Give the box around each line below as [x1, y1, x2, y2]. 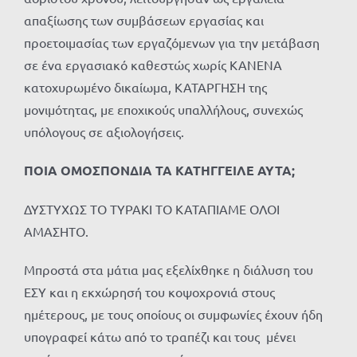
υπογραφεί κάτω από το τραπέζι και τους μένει [24, 328, 296, 345]
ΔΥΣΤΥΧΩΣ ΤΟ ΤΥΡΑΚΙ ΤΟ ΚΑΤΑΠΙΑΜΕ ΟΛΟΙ [24, 201, 280, 218]
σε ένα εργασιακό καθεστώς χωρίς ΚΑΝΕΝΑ [24, 57, 282, 73]
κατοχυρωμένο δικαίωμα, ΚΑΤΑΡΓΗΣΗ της [24, 79, 267, 96]
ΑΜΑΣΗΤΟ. [24, 223, 88, 240]
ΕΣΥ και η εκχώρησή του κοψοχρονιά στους [24, 284, 275, 300]
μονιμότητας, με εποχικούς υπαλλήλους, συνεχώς [24, 101, 303, 118]
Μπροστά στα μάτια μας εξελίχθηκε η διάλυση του [24, 261, 313, 278]
